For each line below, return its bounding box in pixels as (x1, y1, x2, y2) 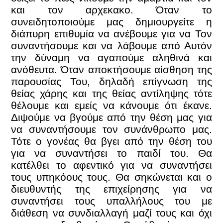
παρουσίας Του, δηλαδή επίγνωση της (11, 76, 212, 88)
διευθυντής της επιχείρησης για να (11, 183, 212, 195)
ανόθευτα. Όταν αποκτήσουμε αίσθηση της (11, 64, 212, 76)
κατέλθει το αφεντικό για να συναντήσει (11, 159, 212, 171)
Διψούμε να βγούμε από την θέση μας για (11, 111, 212, 123)
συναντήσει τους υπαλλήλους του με (11, 195, 212, 207)
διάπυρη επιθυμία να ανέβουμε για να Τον (11, 28, 212, 40)
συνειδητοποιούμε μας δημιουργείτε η (11, 16, 212, 28)
